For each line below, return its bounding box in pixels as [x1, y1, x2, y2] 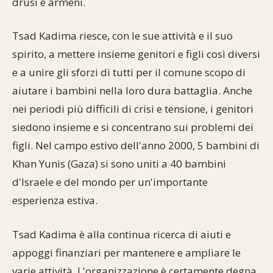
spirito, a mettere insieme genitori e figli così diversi [12, 47, 260, 61]
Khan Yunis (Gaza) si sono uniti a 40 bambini [12, 157, 226, 171]
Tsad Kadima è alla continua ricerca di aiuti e [12, 227, 231, 241]
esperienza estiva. [12, 193, 97, 207]
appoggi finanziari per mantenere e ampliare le [12, 245, 241, 260]
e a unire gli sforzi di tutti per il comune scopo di [12, 65, 246, 79]
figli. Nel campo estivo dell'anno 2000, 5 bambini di [12, 138, 260, 152]
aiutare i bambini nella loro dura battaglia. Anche [12, 83, 252, 97]
